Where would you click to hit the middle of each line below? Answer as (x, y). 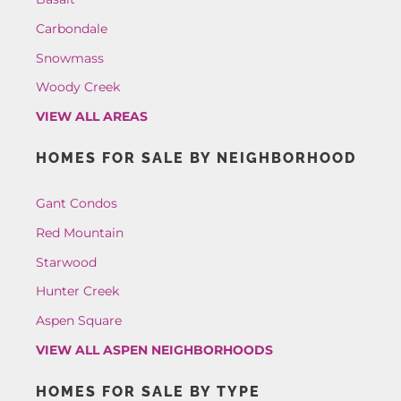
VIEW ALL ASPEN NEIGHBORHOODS (154, 350)
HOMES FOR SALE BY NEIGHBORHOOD (196, 158)
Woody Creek (77, 87)
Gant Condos (76, 204)
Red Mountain (79, 232)
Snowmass (69, 58)
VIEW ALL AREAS (91, 117)
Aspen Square (78, 321)
